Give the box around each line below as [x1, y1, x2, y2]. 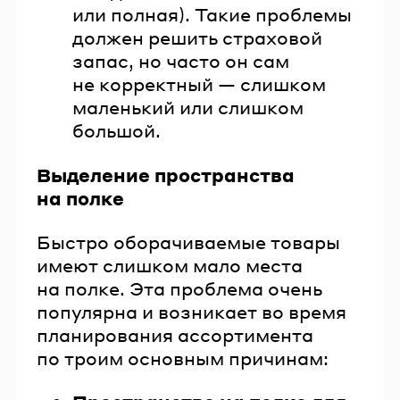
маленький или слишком [72, 96, 304, 120]
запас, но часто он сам [72, 49, 289, 73]
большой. [72, 119, 161, 143]
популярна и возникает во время [37, 299, 346, 323]
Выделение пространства [37, 162, 295, 187]
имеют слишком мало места [37, 253, 303, 277]
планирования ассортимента [37, 322, 313, 346]
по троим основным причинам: [37, 346, 329, 370]
